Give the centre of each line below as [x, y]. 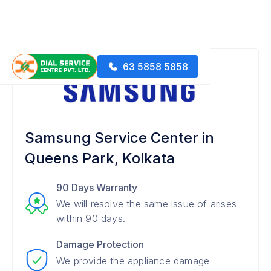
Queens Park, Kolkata [100, 158]
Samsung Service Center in [119, 138]
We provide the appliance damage [133, 261]
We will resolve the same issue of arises [146, 204]
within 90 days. [91, 218]
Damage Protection [100, 244]
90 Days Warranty [97, 188]
